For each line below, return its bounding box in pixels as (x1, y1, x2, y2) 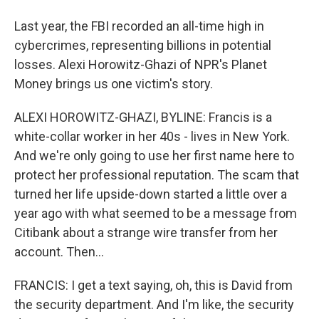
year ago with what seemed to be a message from (14, 206, 297, 221)
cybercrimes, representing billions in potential (14, 38, 271, 53)
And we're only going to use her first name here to (14, 148, 294, 163)
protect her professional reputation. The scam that (14, 167, 299, 182)
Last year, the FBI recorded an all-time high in (14, 19, 264, 33)
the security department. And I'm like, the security (14, 297, 294, 312)
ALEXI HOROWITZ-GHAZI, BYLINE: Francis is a (14, 110, 272, 125)
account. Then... (14, 244, 104, 259)
